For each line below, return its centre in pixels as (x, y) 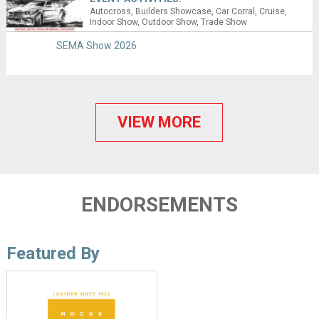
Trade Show (224, 22)
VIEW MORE (159, 122)
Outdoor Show (169, 22)
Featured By (53, 253)
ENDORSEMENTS (159, 204)
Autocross (111, 11)
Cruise (272, 11)
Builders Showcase (174, 11)
